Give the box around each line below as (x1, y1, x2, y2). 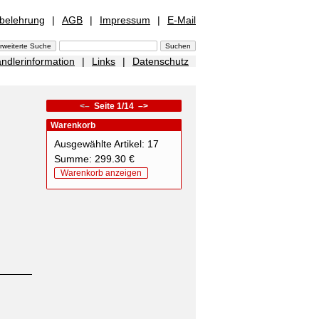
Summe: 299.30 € (54, 153, 135, 164)
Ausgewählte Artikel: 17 (54, 138, 159, 150)
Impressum (100, 14, 150, 26)
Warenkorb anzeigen (61, 168, 142, 178)
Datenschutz (132, 56, 189, 67)
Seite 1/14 (94, 101, 134, 111)
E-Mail (167, 14, 196, 26)
